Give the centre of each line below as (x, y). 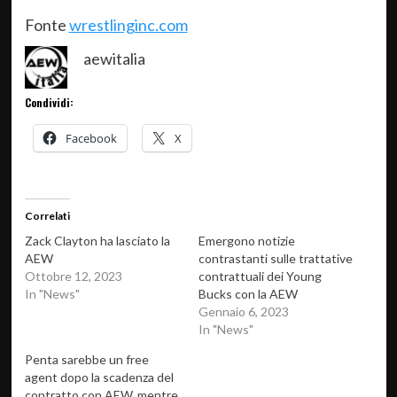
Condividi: (49, 102)
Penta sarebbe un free (86, 359)
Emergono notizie (247, 241)
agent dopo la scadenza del (99, 377)
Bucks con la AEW (248, 294)
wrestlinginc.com (128, 25)
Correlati (47, 216)
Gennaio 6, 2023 (244, 311)
